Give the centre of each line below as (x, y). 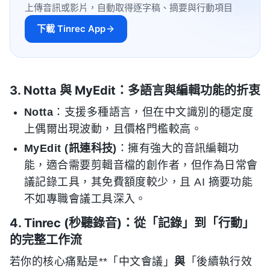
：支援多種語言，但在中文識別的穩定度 (153, 112)
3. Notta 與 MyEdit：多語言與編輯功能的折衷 (135, 90)
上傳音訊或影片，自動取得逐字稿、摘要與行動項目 (129, 7)
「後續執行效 (219, 261)
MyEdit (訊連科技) (71, 148)
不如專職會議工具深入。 (85, 199)
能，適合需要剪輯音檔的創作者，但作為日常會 (141, 165)
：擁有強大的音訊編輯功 (178, 148)
